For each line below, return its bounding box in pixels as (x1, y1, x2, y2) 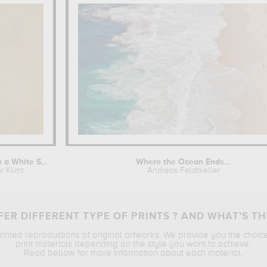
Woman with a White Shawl (41, 158, 48, 166)
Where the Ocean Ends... (135, 158, 231, 166)
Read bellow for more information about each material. (23, 249, 243, 257)
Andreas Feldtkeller (147, 166, 220, 175)
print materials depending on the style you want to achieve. (15, 240, 251, 249)
